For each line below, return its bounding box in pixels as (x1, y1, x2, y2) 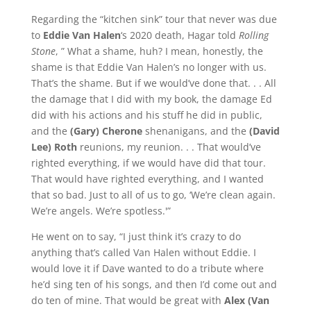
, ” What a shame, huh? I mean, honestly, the (55, 44, 263, 58)
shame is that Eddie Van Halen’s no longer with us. (31, 60, 267, 74)
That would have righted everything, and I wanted (31, 171, 264, 185)
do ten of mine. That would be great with (31, 293, 221, 307)
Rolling (238, 28, 269, 42)
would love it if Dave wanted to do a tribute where (31, 261, 264, 275)
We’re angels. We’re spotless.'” (31, 203, 171, 217)
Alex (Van (221, 293, 269, 307)
